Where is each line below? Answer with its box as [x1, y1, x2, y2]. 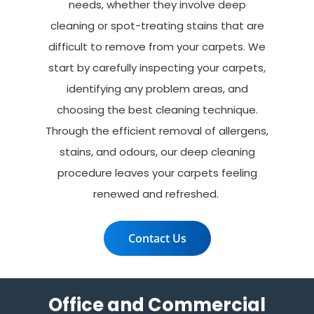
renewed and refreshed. [93, 186, 219, 202]
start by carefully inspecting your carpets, [48, 60, 266, 76]
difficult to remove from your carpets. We [48, 39, 266, 55]
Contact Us [128, 230, 186, 246]
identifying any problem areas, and [66, 81, 248, 97]
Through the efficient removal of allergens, [46, 123, 268, 139]
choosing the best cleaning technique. [56, 102, 258, 118]
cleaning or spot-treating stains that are [50, 18, 264, 34]
